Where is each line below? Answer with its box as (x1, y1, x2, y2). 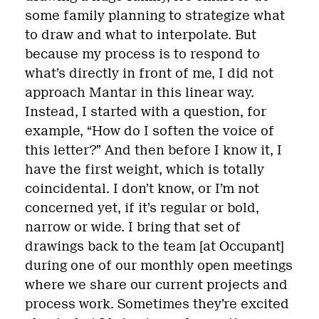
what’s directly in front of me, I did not (25, 66, 273, 82)
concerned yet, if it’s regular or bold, (25, 200, 259, 216)
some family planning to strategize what (25, 8, 285, 24)
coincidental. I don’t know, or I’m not (25, 181, 259, 197)
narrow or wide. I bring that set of (25, 219, 241, 236)
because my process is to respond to (25, 46, 260, 63)
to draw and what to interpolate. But (25, 27, 256, 43)
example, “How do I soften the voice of (25, 123, 274, 140)
